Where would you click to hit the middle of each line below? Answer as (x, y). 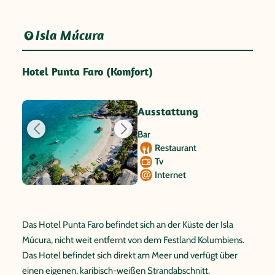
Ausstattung (168, 111)
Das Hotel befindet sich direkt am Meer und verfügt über (130, 255)
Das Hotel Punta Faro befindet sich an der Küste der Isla (128, 225)
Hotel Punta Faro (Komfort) (87, 72)
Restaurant (176, 148)
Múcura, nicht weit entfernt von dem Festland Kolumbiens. (133, 240)
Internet (170, 175)
